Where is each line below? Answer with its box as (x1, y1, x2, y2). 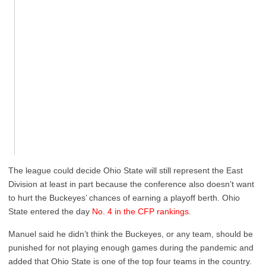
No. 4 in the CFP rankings (92, 207, 189, 216)
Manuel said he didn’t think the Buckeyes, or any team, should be (8, 229, 253, 239)
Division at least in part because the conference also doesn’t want (8, 179, 254, 189)
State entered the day (8, 207, 92, 216)
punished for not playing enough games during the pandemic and (8, 243, 254, 252)
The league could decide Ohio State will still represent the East (8, 166, 243, 175)
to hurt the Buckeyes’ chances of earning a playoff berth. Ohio (8, 193, 240, 202)
